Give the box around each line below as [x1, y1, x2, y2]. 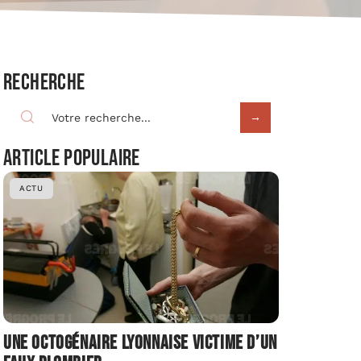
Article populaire [3, 144, 140, 172]
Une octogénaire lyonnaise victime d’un [3, 331, 277, 355]
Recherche [3, 68, 85, 96]
